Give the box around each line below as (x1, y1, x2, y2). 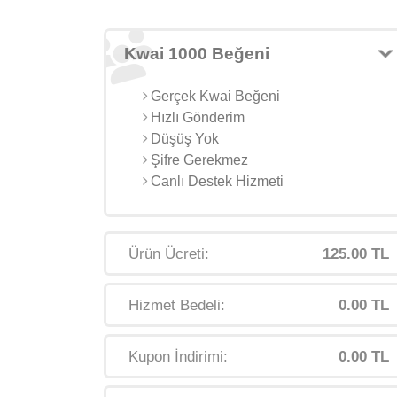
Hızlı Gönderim (147, 110, 245, 125)
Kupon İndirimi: (128, 348, 228, 365)
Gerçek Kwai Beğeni (147, 89, 280, 104)
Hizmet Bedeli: (128, 297, 225, 314)
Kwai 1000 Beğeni (124, 44, 269, 63)
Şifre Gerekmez (147, 152, 248, 167)
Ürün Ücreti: (128, 245, 209, 262)
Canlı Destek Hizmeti (147, 174, 284, 189)
